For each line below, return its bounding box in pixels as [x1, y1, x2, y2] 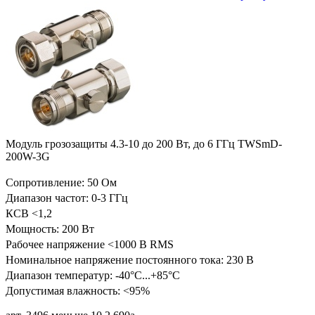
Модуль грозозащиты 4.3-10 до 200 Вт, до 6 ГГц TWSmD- [6, 138, 282, 150]
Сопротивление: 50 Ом [6, 176, 117, 188]
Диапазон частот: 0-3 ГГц [6, 192, 128, 204]
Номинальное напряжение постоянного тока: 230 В [6, 254, 254, 266]
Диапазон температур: [6, 269, 115, 281]
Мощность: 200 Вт [6, 223, 94, 235]
